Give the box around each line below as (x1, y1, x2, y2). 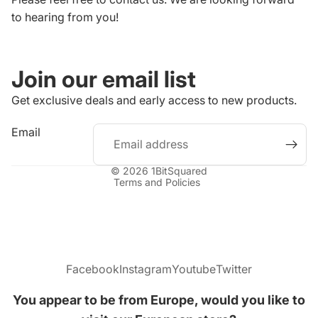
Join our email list (11, 65, 196, 93)
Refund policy (79, 112, 134, 123)
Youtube (172, 261, 216, 276)
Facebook (66, 261, 119, 276)
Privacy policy (79, 132, 137, 143)
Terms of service (79, 152, 147, 163)
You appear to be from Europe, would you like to (13, 292, 305, 307)
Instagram (119, 261, 172, 276)
